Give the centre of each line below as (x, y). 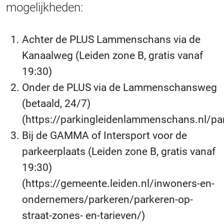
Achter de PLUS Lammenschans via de (111, 39)
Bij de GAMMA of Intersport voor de (104, 135)
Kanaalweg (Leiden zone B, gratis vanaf (112, 55)
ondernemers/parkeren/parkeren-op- (107, 199)
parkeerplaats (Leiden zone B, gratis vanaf (119, 151)
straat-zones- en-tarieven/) (83, 215)
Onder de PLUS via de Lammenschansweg (119, 87)
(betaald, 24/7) (56, 103)
